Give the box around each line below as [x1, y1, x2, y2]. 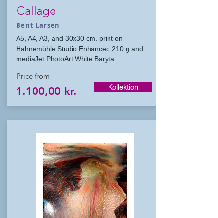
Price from [17, 72, 50, 81]
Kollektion [108, 83, 138, 91]
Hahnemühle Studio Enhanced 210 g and [16, 45, 143, 53]
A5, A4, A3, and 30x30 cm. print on [16, 35, 123, 42]
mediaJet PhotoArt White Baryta [16, 55, 114, 63]
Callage [17, 3, 56, 18]
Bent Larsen [16, 21, 62, 30]
